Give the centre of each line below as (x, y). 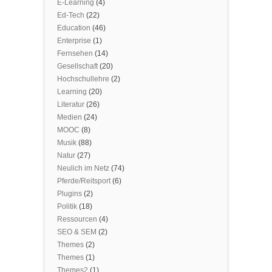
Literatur (71, 104)
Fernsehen (75, 53)
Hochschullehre (83, 79)
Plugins (70, 194)
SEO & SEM (77, 232)
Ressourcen (77, 219)
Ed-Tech (71, 15)
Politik (67, 206)
